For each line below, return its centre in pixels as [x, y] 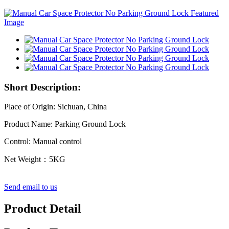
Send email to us [31, 187]
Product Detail [43, 209]
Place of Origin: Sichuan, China [55, 107]
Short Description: [42, 87]
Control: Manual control [43, 142]
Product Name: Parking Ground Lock [65, 124]
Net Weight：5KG [35, 159]
